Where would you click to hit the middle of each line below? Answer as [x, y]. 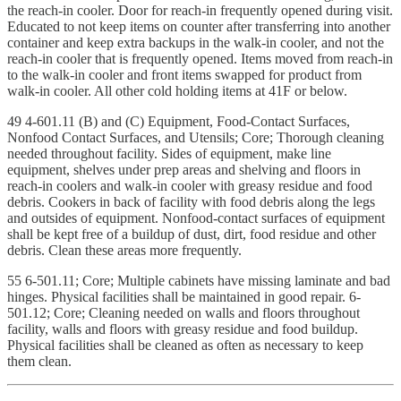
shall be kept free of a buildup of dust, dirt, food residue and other [192, 234]
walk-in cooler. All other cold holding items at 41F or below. [177, 90]
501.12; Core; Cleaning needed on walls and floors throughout [183, 312]
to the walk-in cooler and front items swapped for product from [184, 74]
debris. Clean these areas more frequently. [124, 250]
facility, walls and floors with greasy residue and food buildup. [183, 328]
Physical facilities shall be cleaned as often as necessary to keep [185, 345]
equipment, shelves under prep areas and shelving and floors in [184, 169]
